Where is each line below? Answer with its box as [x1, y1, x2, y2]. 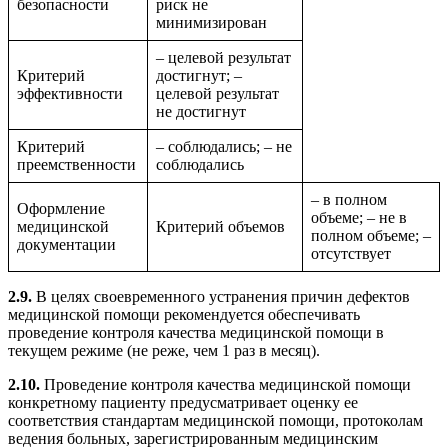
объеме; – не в [311, 209, 407, 227]
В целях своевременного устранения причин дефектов [36, 288, 410, 306]
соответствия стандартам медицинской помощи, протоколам [8, 412, 423, 430]
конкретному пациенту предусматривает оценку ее [8, 394, 358, 412]
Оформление [17, 200, 105, 218]
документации [17, 236, 116, 254]
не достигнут [156, 103, 246, 121]
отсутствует [311, 245, 391, 263]
